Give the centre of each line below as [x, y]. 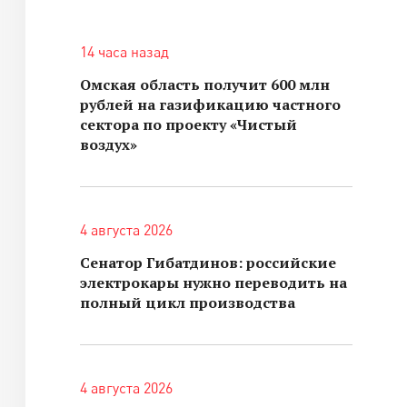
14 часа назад [124, 52]
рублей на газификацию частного [210, 104]
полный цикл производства [188, 303]
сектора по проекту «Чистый [189, 124]
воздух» [109, 144]
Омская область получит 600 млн [205, 84]
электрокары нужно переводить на [213, 283]
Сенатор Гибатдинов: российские [208, 263]
